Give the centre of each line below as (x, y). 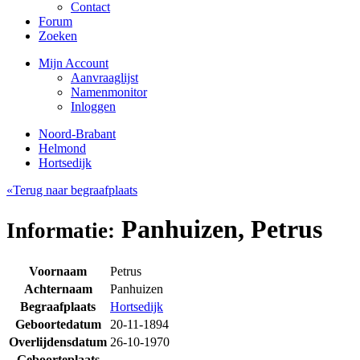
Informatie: (61, 231)
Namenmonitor (109, 92)
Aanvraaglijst (104, 78)
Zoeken (58, 36)
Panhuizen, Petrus (219, 229)
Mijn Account (74, 63)
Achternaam (58, 288)
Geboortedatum (58, 324)
